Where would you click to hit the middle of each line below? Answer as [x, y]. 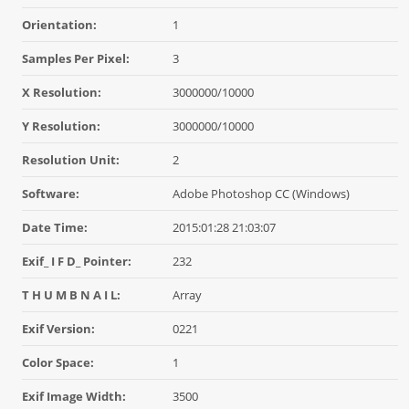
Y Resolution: [61, 126]
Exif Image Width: [74, 396]
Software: [51, 193]
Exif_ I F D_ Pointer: [77, 261]
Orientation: [59, 24]
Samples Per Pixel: [76, 58]
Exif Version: [58, 328]
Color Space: [58, 362]
